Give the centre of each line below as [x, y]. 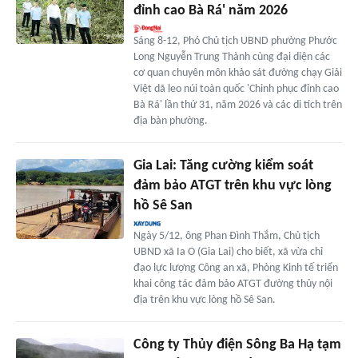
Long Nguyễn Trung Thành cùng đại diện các [231, 57]
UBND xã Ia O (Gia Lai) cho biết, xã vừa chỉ [228, 252]
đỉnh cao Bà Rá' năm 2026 [210, 10]
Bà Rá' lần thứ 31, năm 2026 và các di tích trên [237, 105]
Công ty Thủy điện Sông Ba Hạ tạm [237, 344]
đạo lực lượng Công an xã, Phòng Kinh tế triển [235, 268]
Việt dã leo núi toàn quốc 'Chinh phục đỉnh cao [236, 89]
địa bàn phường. [170, 121]
